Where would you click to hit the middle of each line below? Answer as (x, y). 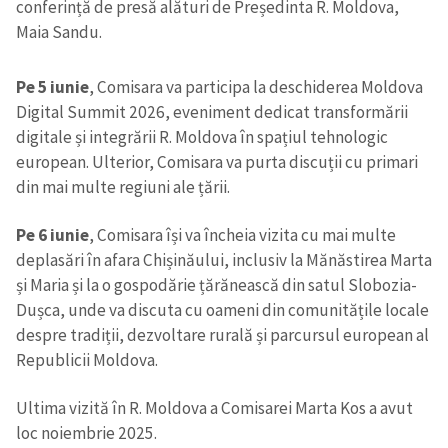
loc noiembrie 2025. (86, 433)
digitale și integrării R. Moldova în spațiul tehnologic (202, 136)
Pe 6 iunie (52, 235)
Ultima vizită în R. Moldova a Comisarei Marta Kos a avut (214, 408)
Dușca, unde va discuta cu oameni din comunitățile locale (222, 310)
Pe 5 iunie (52, 86)
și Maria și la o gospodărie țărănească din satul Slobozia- (216, 285)
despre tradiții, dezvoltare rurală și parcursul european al (222, 335)
